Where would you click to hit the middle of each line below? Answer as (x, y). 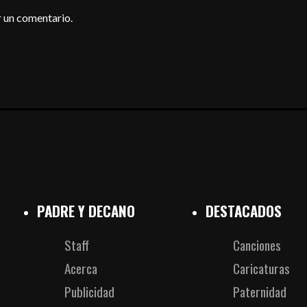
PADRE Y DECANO (86, 210)
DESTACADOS (243, 210)
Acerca (81, 268)
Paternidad (259, 291)
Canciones (257, 245)
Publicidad (89, 291)
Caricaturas (261, 268)
